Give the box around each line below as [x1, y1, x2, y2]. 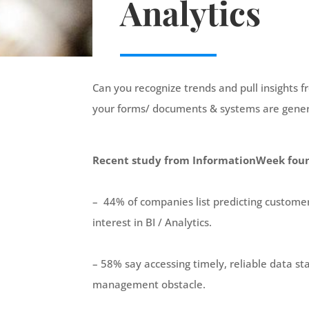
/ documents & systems [146, 101, 263, 116]
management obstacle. [92, 277, 206, 292]
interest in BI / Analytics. [92, 215, 212, 230]
